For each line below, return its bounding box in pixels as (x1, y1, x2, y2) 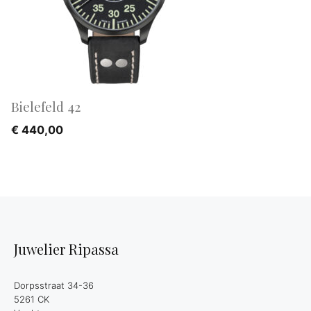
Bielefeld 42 (11, 97, 81, 115)
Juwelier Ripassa (14, 239, 119, 258)
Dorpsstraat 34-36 (14, 280, 94, 291)
